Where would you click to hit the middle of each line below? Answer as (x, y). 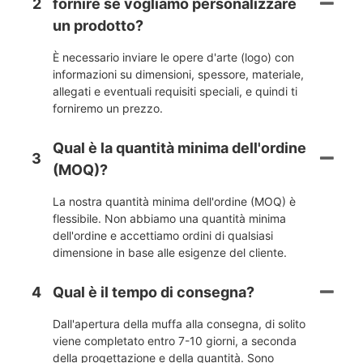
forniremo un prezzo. (108, 108)
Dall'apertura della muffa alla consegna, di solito (179, 323)
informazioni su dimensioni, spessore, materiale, (178, 74)
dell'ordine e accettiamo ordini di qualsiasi (163, 235)
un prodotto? (98, 25)
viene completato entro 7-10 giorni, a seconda (175, 340)
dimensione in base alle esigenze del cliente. (170, 252)
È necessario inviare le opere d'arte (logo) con (173, 57)
